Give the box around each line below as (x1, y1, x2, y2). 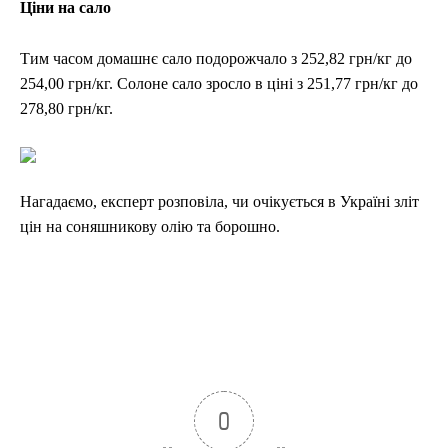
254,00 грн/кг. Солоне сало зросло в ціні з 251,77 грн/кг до (20, 75, 418, 93)
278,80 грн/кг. (20, 100, 113, 118)
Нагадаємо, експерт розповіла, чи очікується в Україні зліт (20, 193, 419, 211)
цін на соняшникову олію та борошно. (20, 218, 280, 236)
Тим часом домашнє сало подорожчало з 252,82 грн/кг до (20, 50, 412, 68)
